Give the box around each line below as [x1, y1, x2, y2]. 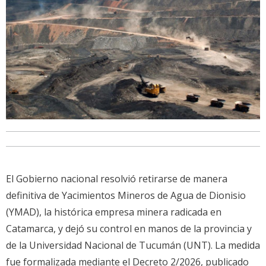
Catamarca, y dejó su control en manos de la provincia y [6, 221, 252, 235]
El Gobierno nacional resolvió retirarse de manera [6, 172, 227, 185]
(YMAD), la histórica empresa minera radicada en [6, 205, 221, 218]
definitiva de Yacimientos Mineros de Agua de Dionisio [6, 188, 246, 202]
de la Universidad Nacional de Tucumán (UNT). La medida [6, 238, 260, 252]
